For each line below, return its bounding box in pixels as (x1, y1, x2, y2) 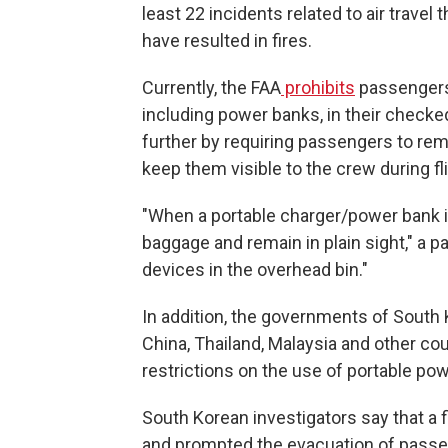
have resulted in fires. (142, 30, 312, 51)
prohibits (281, 77, 355, 98)
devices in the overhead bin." (142, 259, 368, 280)
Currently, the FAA (142, 77, 281, 98)
